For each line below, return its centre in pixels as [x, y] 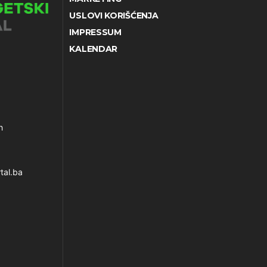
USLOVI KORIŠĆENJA [114, 16]
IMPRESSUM [95, 32]
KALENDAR [94, 49]
